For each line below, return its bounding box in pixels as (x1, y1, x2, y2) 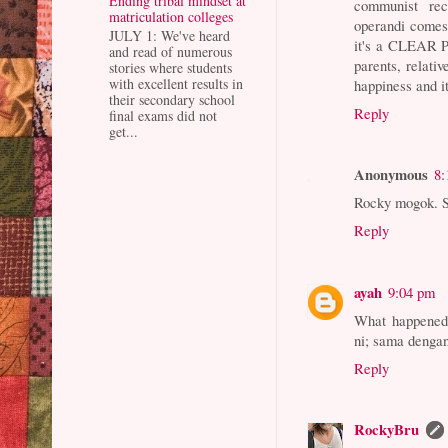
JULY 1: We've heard (109, 26, 230, 46)
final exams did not (109, 106, 217, 126)
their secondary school (109, 90, 235, 110)
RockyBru (354, 418, 420, 441)
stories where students (109, 58, 232, 78)
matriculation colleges (109, 7, 233, 27)
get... (109, 122, 138, 142)
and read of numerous (109, 42, 232, 62)
